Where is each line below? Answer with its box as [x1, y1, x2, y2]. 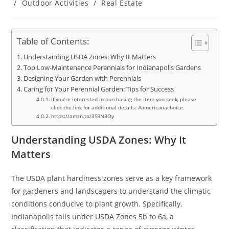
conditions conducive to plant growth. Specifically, [11, 199, 182, 209]
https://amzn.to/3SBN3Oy [51, 112, 114, 120]
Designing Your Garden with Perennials [23, 74, 141, 83]
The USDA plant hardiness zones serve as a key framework [11, 173, 212, 184]
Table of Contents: [17, 35, 90, 48]
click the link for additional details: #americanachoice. [51, 104, 185, 111]
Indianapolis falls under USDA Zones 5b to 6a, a [11, 212, 174, 222]
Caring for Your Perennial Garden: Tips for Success [23, 85, 174, 94]
